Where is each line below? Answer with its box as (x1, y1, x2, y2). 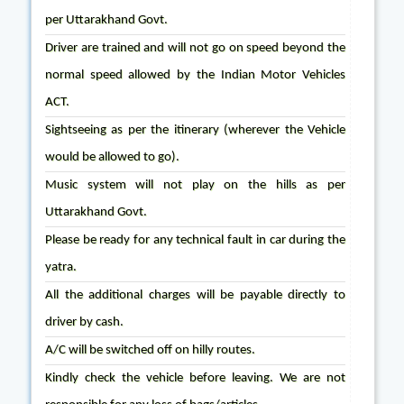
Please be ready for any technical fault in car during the (45, 234, 345, 247)
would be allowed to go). (45, 151, 179, 164)
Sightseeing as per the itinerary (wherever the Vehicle (45, 124, 345, 137)
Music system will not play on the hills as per (45, 179, 345, 192)
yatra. (45, 261, 77, 274)
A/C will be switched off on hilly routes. (45, 344, 255, 357)
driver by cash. (45, 316, 124, 329)
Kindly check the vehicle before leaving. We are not (45, 372, 345, 385)
